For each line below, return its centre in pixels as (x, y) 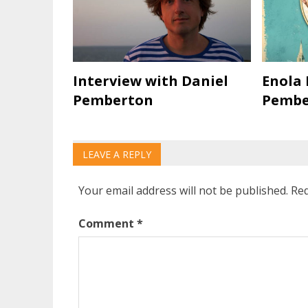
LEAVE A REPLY (117, 155)
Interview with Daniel (150, 80)
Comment (107, 224)
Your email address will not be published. (183, 191)
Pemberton (113, 100)
